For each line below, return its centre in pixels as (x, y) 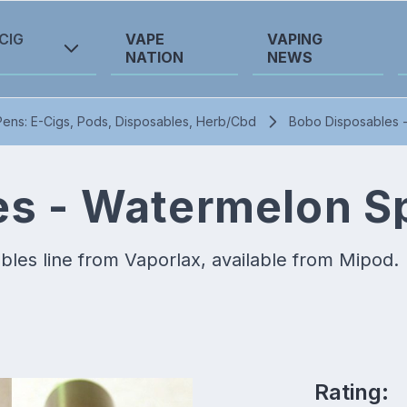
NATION (155, 57)
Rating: (351, 392)
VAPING (295, 39)
